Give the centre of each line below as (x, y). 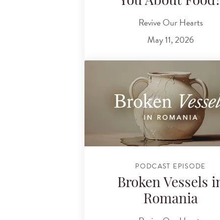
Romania (170, 200)
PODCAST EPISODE (170, 166)
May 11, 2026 (170, 40)
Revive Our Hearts (170, 22)
